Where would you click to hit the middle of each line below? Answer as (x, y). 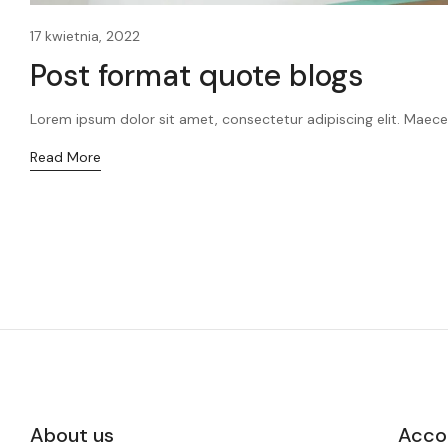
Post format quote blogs (197, 75)
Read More (65, 156)
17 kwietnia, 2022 (85, 35)
